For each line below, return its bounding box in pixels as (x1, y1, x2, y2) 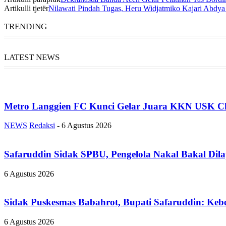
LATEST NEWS (4, 52, 60, 62)
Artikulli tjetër (4, 4, 48, 13)
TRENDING (4, 21, 47, 31)
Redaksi (29, 121, 55, 130)
